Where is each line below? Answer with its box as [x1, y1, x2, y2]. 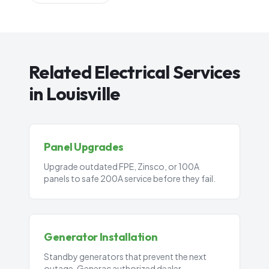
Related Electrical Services [29, 61, 240, 83]
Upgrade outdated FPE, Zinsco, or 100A [44, 161, 199, 172]
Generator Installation [44, 230, 158, 244]
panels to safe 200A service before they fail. [44, 173, 216, 184]
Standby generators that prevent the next [44, 251, 207, 262]
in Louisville [29, 82, 120, 105]
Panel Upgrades [44, 140, 124, 154]
